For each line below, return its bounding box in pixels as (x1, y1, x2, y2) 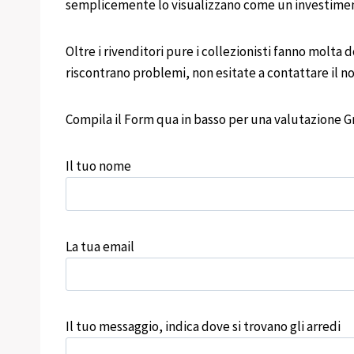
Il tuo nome (66, 156, 131, 175)
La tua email (66, 237, 134, 255)
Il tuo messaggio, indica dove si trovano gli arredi (66, 318, 341, 336)
